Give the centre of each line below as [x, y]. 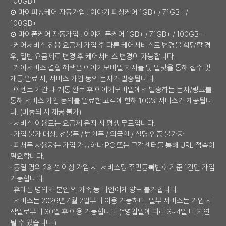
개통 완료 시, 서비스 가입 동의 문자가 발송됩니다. [83, 78]
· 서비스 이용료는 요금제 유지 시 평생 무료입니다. [83, 123]
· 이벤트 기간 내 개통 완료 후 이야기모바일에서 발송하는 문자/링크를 [111, 90]
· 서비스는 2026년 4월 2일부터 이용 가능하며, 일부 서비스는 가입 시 [111, 201]
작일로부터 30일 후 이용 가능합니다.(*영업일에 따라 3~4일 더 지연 [110, 212]
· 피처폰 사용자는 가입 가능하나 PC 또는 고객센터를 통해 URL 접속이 [112, 145]
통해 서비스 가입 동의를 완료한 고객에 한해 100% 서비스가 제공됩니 [111, 101]
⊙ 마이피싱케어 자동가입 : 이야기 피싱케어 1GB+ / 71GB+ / [99, 12]
